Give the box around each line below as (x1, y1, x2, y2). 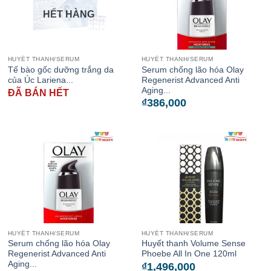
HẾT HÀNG (43, 9, 94, 20)
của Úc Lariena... (7, 76, 73, 85)
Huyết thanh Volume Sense (141, 239, 246, 249)
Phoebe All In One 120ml (141, 249, 237, 259)
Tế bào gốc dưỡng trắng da (7, 65, 114, 75)
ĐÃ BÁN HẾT (7, 88, 69, 99)
